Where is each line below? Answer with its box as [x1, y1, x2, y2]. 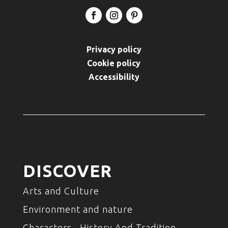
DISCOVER [22, 161, 112, 181]
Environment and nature [22, 204, 133, 215]
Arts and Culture [22, 186, 99, 196]
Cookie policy [87, 59, 141, 68]
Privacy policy [86, 45, 141, 54]
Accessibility [88, 72, 139, 82]
